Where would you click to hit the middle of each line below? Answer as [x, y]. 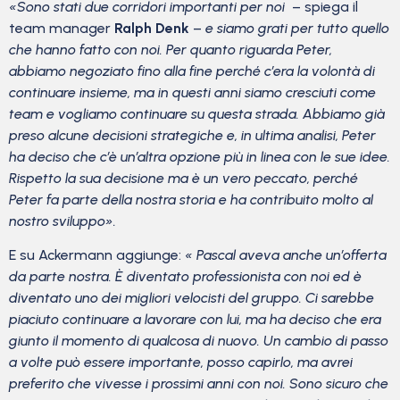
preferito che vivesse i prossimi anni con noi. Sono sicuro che [199, 384]
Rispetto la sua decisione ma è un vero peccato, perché [183, 179]
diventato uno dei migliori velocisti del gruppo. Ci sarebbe [192, 298]
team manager [60, 29]
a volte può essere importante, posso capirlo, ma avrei [181, 362]
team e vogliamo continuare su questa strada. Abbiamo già [197, 114]
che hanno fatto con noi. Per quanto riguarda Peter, [171, 50]
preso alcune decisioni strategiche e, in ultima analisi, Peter [192, 136]
